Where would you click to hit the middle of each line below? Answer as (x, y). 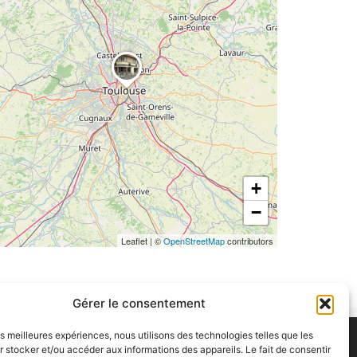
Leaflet (135, 240)
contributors (249, 240)
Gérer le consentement (139, 303)
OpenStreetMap (194, 240)
